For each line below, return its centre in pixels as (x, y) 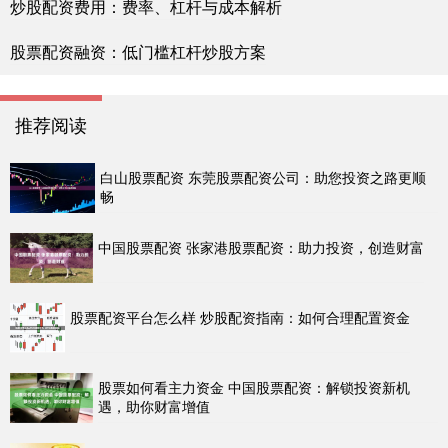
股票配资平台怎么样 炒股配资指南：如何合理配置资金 (240, 317)
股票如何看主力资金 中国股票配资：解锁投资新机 (254, 387)
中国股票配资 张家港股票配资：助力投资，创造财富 (261, 247)
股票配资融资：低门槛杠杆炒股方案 (138, 52)
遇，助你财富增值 (154, 406)
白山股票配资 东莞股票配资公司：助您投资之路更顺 (263, 177)
